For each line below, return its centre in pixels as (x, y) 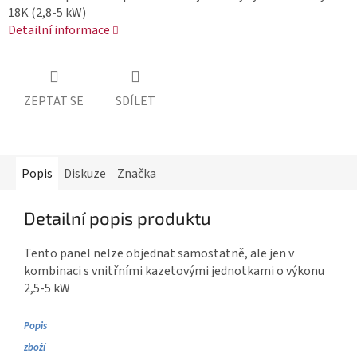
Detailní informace (59, 30)
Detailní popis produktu (118, 218)
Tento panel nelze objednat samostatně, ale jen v (159, 254)
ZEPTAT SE (54, 102)
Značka (137, 174)
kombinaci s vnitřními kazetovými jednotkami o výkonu (174, 271)
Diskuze (85, 174)
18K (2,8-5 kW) (47, 12)
